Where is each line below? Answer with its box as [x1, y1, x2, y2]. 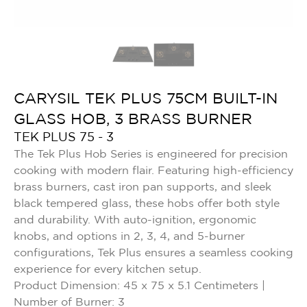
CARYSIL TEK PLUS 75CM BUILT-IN [14, 93, 278, 106]
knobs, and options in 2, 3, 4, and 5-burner [14, 232, 245, 242]
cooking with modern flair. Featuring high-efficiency [14, 166, 293, 176]
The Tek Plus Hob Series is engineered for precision [14, 149, 288, 160]
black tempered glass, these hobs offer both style [14, 199, 280, 209]
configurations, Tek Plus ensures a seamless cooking [14, 248, 293, 258]
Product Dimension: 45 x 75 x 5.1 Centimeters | [14, 281, 265, 291]
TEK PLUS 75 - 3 [14, 132, 114, 143]
